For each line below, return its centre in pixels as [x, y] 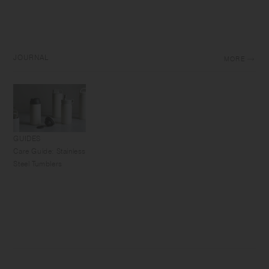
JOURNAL [31, 58]
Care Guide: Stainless [50, 151]
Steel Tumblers [38, 164]
